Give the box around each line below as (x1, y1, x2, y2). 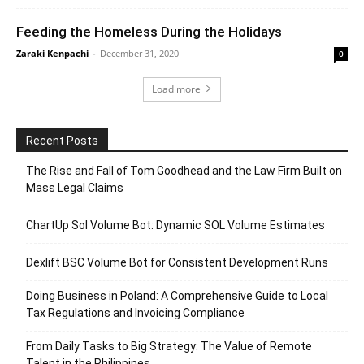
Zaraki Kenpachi (16, 46, 89, 59)
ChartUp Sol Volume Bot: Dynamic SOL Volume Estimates (26, 218, 325, 232)
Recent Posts (26, 133, 98, 147)
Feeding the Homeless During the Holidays (16, 23, 282, 40)
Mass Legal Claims (26, 180, 123, 194)
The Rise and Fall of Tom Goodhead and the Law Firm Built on (26, 163, 342, 177)
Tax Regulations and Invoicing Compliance (26, 305, 245, 319)
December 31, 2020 (100, 46, 179, 59)
